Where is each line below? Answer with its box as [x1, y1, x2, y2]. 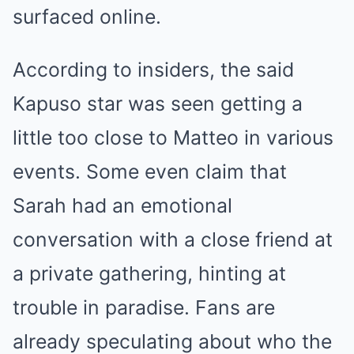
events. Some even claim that [13, 160, 287, 183]
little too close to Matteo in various [13, 126, 333, 149]
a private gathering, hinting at [13, 262, 286, 285]
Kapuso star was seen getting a [13, 92, 303, 115]
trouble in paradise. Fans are [13, 296, 275, 319]
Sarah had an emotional [13, 194, 232, 217]
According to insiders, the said [13, 58, 294, 81]
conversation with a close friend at [13, 228, 333, 251]
